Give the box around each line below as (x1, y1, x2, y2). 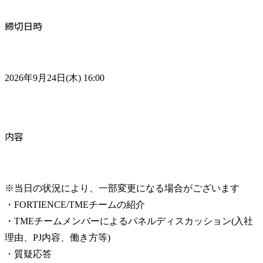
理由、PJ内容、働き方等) (5, 232, 110, 243)
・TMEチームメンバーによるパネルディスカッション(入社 (5, 216, 253, 227)
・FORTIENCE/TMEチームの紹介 (5, 200, 145, 210)
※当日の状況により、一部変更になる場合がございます (5, 183, 240, 194)
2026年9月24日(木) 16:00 (5, 73, 104, 83)
